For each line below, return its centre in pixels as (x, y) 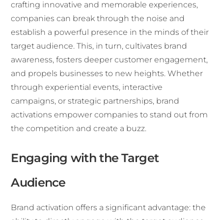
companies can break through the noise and (98, 18)
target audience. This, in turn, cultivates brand (99, 46)
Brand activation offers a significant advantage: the (109, 207)
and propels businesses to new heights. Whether (107, 73)
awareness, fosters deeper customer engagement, (110, 59)
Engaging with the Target (85, 158)
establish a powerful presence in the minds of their (110, 32)
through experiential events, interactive (87, 87)
